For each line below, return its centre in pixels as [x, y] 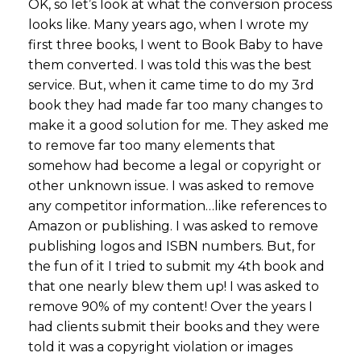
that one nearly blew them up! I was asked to [174, 286]
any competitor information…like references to [178, 205]
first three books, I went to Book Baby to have [176, 44]
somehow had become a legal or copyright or [175, 165]
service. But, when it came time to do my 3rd [171, 85]
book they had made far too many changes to [176, 105]
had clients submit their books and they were [174, 326]
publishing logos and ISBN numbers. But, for [172, 246]
